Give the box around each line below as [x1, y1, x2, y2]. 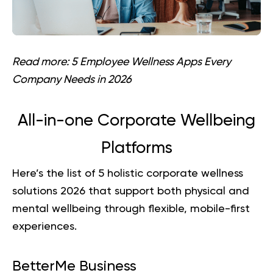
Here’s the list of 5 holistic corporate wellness [12, 168, 243, 179]
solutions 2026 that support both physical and [12, 185, 249, 197]
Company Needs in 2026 [12, 74, 132, 85]
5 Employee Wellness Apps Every [71, 56, 231, 68]
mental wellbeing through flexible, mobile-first [12, 203, 250, 214]
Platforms [101, 140, 172, 157]
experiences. [12, 221, 77, 232]
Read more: [12, 56, 69, 68]
